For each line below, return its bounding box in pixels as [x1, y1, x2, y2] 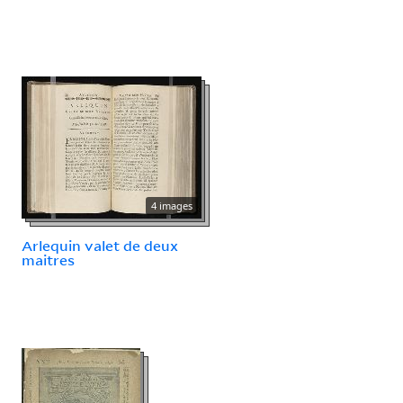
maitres [22, 250, 75, 269]
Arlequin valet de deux [22, 236, 178, 255]
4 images [151, 198, 193, 212]
